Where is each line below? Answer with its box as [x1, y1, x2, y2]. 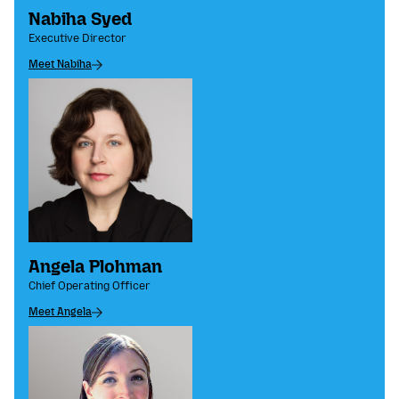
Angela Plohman [28, 256, 162, 278]
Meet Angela [28, 305, 92, 319]
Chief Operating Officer [28, 280, 151, 293]
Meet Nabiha [28, 58, 92, 71]
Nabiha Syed [28, 8, 132, 30]
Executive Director [28, 32, 126, 45]
